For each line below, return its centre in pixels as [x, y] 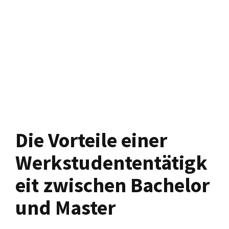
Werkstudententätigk [111, 163]
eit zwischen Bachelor [112, 185]
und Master [65, 208]
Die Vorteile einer [91, 140]
